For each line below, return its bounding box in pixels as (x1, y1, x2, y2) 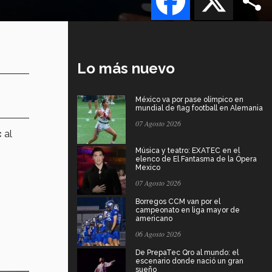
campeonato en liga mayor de (135, 205, 240, 214)
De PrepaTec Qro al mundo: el (135, 248, 239, 257)
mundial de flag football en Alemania (135, 103, 263, 112)
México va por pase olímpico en (135, 95, 243, 104)
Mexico (135, 163, 160, 172)
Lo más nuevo (77, 59, 175, 77)
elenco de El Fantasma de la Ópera (135, 154, 257, 163)
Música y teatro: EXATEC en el (135, 146, 240, 155)
